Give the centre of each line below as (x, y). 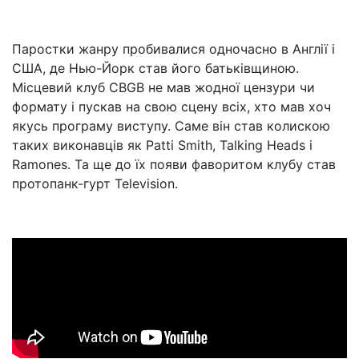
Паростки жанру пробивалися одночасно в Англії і (173, 49)
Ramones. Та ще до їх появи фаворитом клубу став (174, 164)
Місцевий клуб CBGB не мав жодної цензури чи (163, 87)
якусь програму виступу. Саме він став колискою (171, 126)
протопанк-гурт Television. (95, 184)
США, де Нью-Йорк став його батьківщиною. (155, 68)
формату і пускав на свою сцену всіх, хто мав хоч (171, 107)
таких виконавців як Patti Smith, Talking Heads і (162, 145)
